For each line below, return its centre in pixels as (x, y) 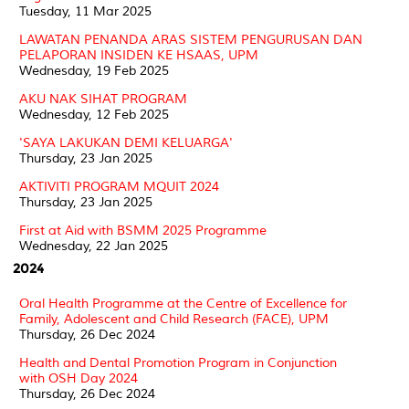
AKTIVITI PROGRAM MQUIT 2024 (119, 186)
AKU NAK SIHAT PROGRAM (103, 99)
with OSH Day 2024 (79, 378)
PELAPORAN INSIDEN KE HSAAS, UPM (139, 55)
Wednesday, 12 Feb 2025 (94, 114)
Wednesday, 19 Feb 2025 (94, 70)
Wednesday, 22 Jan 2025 (94, 246)
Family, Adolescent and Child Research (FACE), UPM (174, 319)
